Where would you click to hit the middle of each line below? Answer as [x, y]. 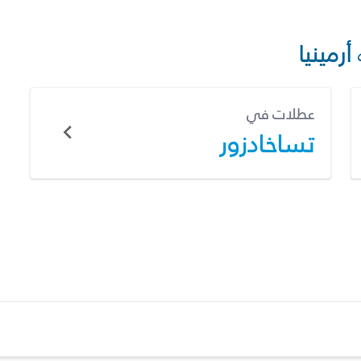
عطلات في [280, 114]
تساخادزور [267, 143]
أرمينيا [325, 53]
